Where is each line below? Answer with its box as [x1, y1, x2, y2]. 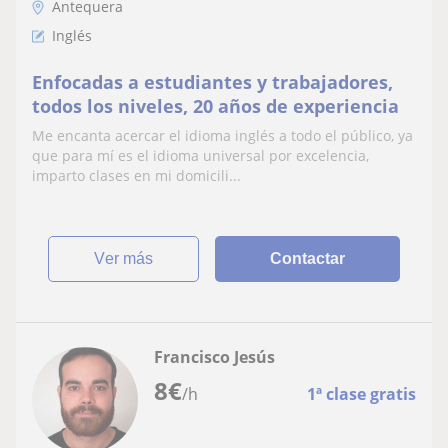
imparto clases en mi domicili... [32, 165, 241, 185]
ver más [105, 249, 154, 267]
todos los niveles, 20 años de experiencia [32, 93, 399, 118]
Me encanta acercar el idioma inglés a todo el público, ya [32, 125, 413, 145]
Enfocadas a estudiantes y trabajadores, [32, 69, 393, 94]
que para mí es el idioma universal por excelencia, [32, 145, 369, 165]
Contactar [270, 249, 346, 267]
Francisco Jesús [154, 345, 275, 368]
